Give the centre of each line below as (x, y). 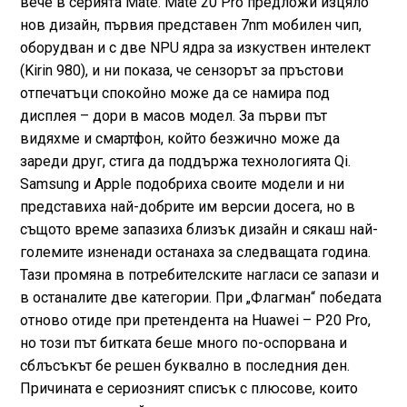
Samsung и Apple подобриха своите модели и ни (182, 184)
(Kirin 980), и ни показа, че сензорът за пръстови (181, 71)
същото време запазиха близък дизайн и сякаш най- (199, 230)
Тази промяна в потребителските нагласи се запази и (199, 275)
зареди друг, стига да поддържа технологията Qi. (185, 162)
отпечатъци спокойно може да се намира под (174, 94)
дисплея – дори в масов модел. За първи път (173, 116)
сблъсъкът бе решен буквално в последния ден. (184, 366)
